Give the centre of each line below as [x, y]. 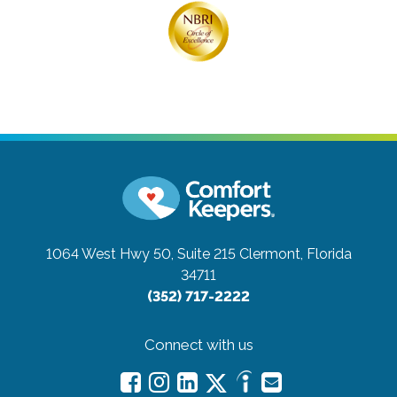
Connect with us [198, 345]
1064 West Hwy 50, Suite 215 [140, 254]
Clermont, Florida [295, 254]
